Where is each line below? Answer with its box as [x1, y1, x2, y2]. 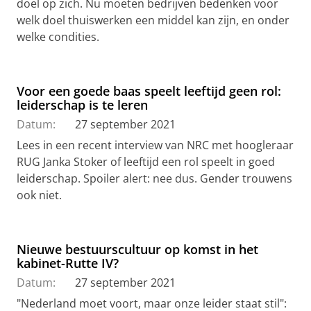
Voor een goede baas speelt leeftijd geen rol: [17, 83, 281, 100]
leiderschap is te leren [17, 96, 148, 114]
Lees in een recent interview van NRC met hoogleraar [17, 137, 294, 153]
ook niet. [17, 187, 62, 203]
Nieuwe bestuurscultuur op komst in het [17, 241, 258, 258]
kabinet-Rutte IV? [17, 255, 119, 272]
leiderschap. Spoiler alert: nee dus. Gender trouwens [17, 171, 292, 187]
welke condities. [17, 29, 99, 45]
